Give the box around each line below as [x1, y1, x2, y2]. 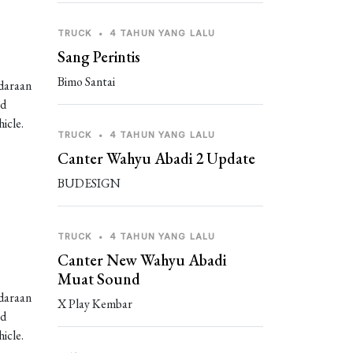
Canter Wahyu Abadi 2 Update [58, 148, 255, 169]
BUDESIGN [58, 175, 121, 191]
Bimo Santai [58, 73, 115, 90]
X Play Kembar [58, 295, 132, 312]
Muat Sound [58, 269, 140, 289]
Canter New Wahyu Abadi [58, 250, 226, 270]
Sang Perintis [58, 46, 140, 67]
